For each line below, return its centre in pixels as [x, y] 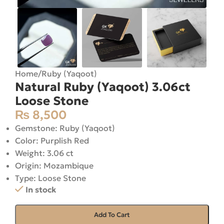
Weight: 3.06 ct [44, 153]
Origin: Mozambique [54, 166]
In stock [40, 190]
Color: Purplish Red [52, 141]
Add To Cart [112, 215]
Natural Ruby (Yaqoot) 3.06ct [103, 87]
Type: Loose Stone [50, 178]
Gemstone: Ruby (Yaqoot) [65, 128]
